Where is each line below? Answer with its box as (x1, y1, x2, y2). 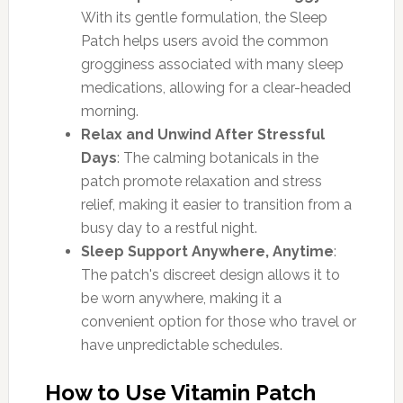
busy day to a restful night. (80, 219, 257, 237)
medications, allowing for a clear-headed (80, 78, 351, 96)
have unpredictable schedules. (80, 336, 282, 354)
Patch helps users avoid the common (80, 31, 328, 49)
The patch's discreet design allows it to (80, 265, 340, 283)
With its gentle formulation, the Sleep (80, 8, 327, 26)
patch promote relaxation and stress (80, 172, 322, 190)
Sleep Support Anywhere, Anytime (80, 242, 334, 260)
